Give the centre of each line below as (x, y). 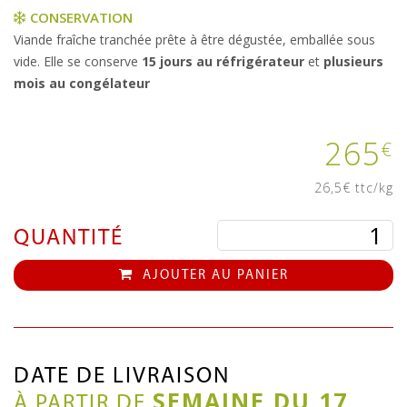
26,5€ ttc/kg (354, 188)
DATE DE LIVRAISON (122, 377)
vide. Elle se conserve (78, 62)
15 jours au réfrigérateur (223, 62)
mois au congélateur (82, 84)
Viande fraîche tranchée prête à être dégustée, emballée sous (194, 40)
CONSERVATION (79, 18)
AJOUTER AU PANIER (213, 276)
